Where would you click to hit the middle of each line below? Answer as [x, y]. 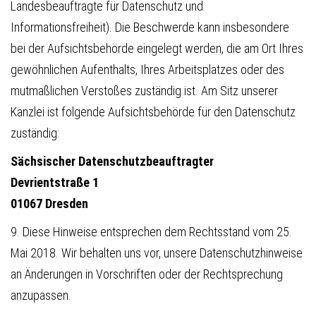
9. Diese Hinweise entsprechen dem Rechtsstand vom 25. [151, 231]
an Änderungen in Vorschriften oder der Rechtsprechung [147, 274]
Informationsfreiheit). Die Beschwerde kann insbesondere [150, 27]
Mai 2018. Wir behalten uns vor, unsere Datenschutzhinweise [157, 253]
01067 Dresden [49, 203]
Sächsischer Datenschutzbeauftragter [112, 161]
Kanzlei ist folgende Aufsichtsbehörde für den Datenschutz [153, 111]
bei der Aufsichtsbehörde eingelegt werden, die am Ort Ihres [157, 48]
